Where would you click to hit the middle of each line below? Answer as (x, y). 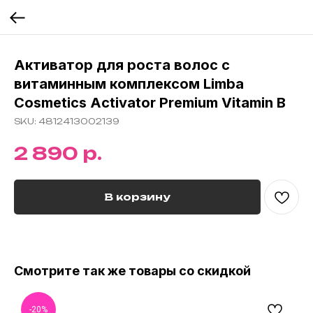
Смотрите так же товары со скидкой (132, 270)
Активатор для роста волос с (122, 65)
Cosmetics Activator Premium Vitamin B (150, 103)
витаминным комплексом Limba (129, 84)
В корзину (137, 197)
